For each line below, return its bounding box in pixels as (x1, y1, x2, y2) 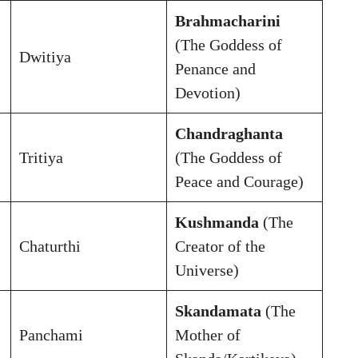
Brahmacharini (175, 11, 280, 30)
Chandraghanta (175, 124, 283, 142)
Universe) (175, 261, 239, 279)
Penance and (175, 59, 256, 78)
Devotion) (175, 83, 241, 101)
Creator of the (175, 237, 265, 255)
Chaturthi (19, 237, 81, 255)
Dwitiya (19, 47, 71, 66)
